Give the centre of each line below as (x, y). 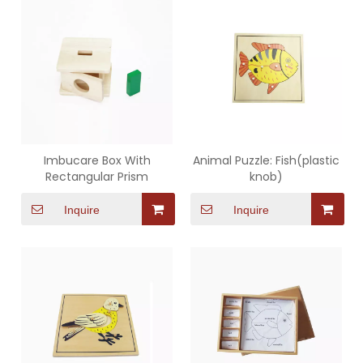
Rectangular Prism (97, 177)
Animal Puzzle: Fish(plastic (266, 160)
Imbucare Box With (97, 160)
